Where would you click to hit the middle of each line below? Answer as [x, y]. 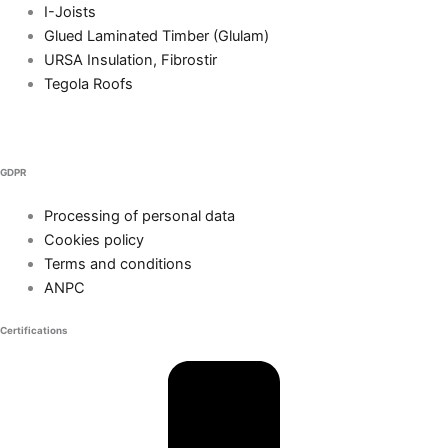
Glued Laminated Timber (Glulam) [156, 36]
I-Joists [69, 12]
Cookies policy [93, 239]
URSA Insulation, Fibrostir [130, 60]
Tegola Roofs [88, 84]
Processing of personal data [139, 215]
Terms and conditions [117, 263]
